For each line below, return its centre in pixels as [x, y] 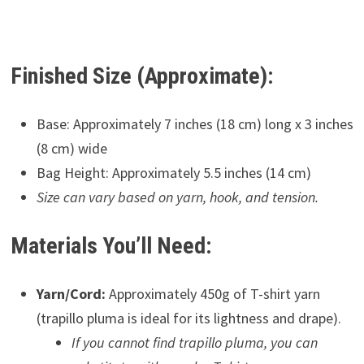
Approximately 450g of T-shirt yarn [212, 294]
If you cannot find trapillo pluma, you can [194, 342]
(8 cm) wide [71, 148]
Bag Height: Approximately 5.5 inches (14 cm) [173, 173]
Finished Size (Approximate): [141, 76]
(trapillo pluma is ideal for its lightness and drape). [188, 318]
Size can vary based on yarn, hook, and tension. [177, 197]
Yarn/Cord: [71, 294]
